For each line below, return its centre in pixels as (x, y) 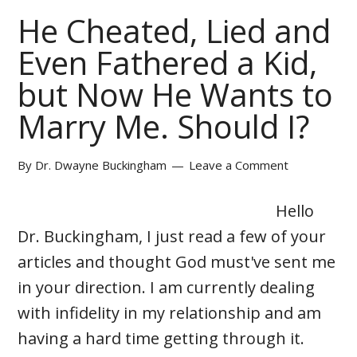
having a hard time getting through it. (161, 339)
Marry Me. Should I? (164, 127)
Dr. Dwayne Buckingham (101, 165)
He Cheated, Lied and (175, 31)
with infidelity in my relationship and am (170, 313)
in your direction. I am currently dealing (167, 288)
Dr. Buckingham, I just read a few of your (172, 237)
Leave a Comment (239, 165)
